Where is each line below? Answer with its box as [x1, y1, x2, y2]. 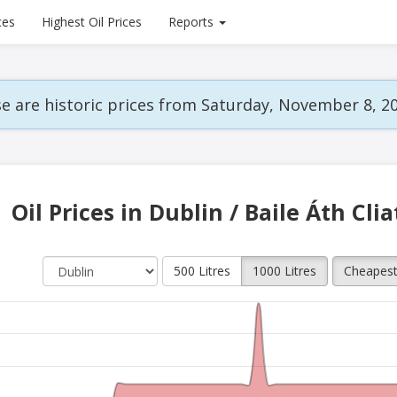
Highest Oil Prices [42, 13, 142, 30]
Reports [168, 13, 214, 30]
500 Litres [174, 262, 230, 279]
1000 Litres [253, 262, 316, 279]
